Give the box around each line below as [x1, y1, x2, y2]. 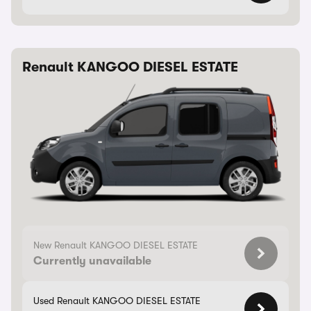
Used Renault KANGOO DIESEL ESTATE [33, 295, 201, 306]
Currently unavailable [33, 255, 151, 267]
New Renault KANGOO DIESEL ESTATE [33, 239, 198, 251]
